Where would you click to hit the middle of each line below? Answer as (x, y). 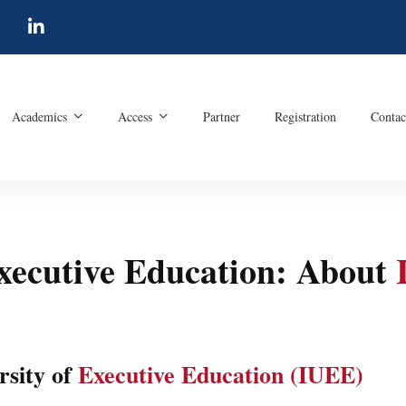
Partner (221, 117)
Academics (39, 117)
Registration (305, 117)
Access (135, 117)
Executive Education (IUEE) (221, 374)
